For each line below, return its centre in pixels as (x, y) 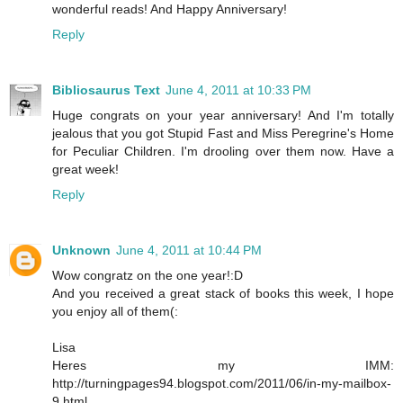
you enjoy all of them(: (115, 311)
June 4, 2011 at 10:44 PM (189, 250)
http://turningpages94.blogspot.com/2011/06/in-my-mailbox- (222, 383)
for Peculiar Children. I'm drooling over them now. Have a (223, 151)
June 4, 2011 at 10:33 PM (238, 90)
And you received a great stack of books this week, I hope (223, 293)
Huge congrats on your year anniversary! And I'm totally (223, 115)
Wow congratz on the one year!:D (148, 275)
